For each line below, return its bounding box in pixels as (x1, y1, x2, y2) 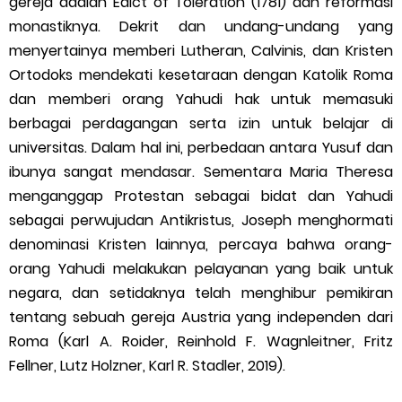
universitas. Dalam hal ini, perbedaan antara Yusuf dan (9, 137, 393, 159)
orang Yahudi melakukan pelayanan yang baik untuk (9, 258, 393, 280)
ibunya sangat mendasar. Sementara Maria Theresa (9, 162, 393, 183)
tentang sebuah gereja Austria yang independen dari (9, 307, 393, 328)
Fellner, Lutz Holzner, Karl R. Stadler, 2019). (9, 355, 285, 377)
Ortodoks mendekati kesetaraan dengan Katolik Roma (9, 65, 393, 86)
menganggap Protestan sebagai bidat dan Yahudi (9, 186, 393, 207)
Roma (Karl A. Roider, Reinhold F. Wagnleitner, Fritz (9, 331, 393, 353)
